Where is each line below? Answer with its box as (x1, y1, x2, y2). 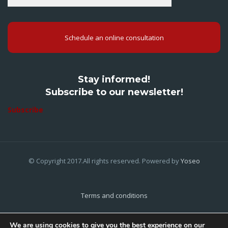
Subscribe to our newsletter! (45, 87, 183, 98)
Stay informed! (78, 74, 150, 85)
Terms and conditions (80, 191, 148, 201)
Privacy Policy (93, 213, 135, 223)
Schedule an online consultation (64, 33, 164, 42)
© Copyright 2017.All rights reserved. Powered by (28, 156, 181, 166)
